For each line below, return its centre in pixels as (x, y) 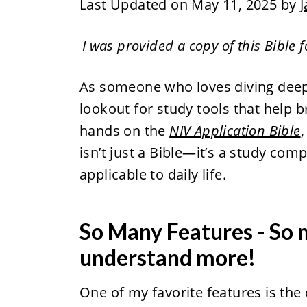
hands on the (124, 131)
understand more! (167, 257)
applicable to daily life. (152, 174)
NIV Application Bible (235, 131)
